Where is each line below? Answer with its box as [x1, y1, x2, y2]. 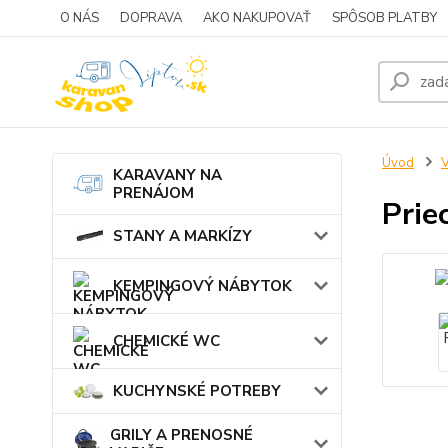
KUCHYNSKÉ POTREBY [113, 381, 281, 402]
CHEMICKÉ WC [113, 330, 220, 351]
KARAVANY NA [113, 165, 222, 185]
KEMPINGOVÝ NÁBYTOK [113, 275, 292, 296]
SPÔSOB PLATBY [332, 9, 437, 27]
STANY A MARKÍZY [113, 226, 252, 247]
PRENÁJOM [113, 183, 194, 203]
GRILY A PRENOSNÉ [109, 425, 253, 446]
